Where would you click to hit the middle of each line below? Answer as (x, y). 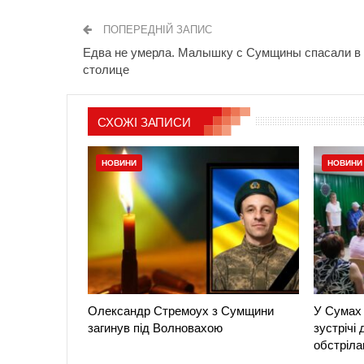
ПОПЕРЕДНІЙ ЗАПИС (156, 30)
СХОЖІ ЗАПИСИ (144, 123)
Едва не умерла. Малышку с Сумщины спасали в (222, 53)
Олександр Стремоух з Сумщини (181, 311)
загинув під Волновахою (155, 328)
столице (106, 70)
